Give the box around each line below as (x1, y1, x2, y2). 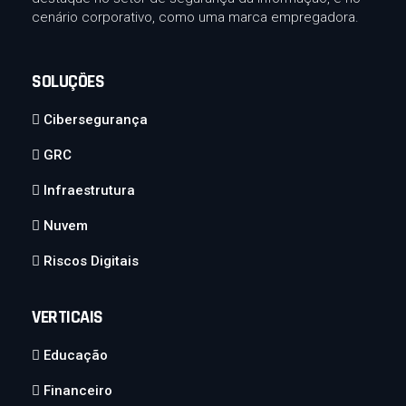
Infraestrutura (43, 182, 135, 199)
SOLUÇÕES (32, 70, 104, 94)
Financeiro (43, 382, 112, 400)
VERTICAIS (32, 305, 103, 330)
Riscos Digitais (43, 253, 139, 270)
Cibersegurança (43, 111, 148, 129)
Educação (43, 347, 108, 364)
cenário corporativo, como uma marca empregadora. (32, 9, 359, 26)
